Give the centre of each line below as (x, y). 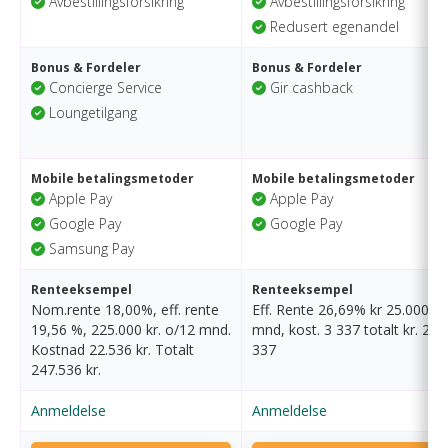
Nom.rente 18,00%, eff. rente (125, 309)
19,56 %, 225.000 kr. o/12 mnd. (131, 329)
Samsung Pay (89, 248)
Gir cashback (309, 87)
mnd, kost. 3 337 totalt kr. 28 (345, 329)
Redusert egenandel (332, 26)
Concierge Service (103, 87)
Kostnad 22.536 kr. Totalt (112, 349)
